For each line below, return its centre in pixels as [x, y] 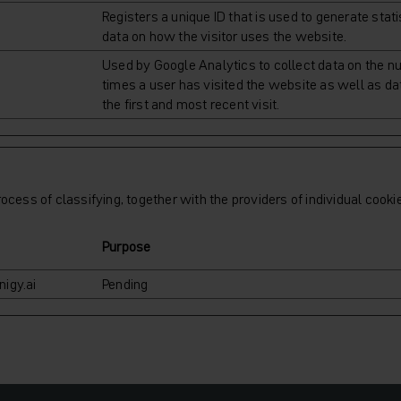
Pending [125, 284]
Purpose [127, 246]
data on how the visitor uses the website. [225, 36]
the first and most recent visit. [191, 104]
